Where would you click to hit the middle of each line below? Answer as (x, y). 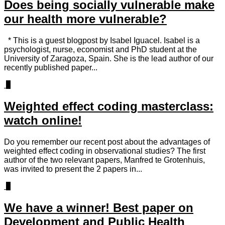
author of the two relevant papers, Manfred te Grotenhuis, (104, 160)
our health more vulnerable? (85, 19)
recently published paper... (51, 68)
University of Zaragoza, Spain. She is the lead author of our (109, 59)
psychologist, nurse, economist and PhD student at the (100, 50)
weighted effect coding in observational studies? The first (105, 151)
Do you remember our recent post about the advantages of (107, 142)
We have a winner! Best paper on (99, 207)
